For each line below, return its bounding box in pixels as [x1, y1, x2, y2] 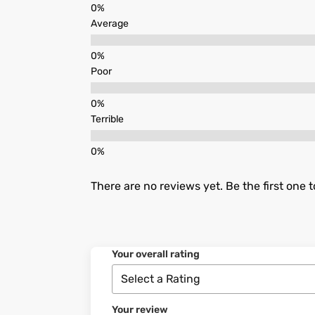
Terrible [90, 113, 124, 126]
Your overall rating [111, 248, 200, 261]
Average [90, 18, 129, 30]
